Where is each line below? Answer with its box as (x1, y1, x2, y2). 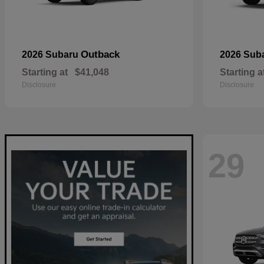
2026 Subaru (22, 49, 81, 60)
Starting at (22, 67, 68, 77)
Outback (81, 49, 120, 60)
